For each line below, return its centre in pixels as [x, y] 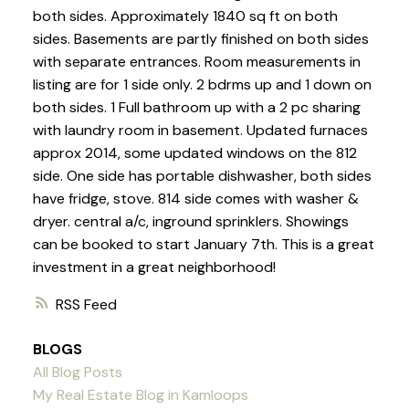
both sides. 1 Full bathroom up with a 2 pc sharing [196, 108]
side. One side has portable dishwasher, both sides [202, 176]
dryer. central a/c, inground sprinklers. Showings [190, 222]
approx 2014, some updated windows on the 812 [194, 153]
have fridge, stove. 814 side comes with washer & [195, 199]
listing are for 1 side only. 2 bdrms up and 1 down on [202, 85]
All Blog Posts [77, 372]
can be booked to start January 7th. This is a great [203, 245]
